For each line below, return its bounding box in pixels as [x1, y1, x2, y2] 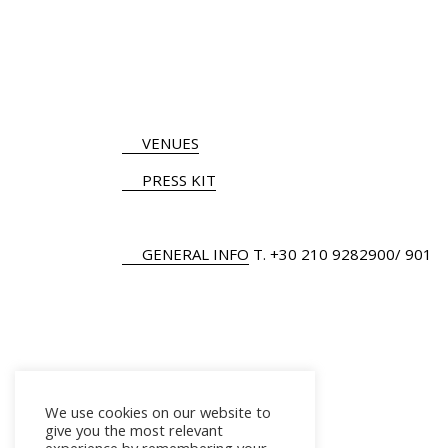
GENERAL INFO [142, 244, 249, 264]
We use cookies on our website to [45, 402, 271, 422]
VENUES [142, 133, 199, 153]
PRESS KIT [142, 170, 216, 190]
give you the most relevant [45, 420, 223, 440]
